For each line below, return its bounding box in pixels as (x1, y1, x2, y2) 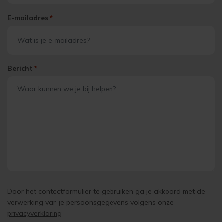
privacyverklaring (7, 209, 62, 218)
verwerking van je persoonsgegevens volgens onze (7, 198, 174, 207)
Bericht (7, 64, 33, 73)
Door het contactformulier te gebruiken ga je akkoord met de (7, 187, 205, 196)
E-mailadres (7, 13, 48, 23)
